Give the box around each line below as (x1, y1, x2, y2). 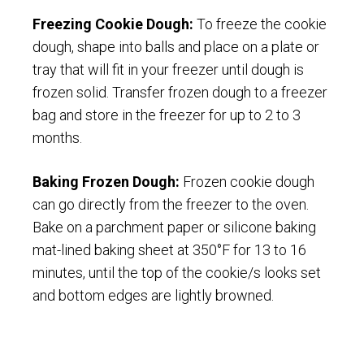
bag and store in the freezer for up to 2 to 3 (32, 106, 301, 123)
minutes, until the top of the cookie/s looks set (32, 263, 321, 281)
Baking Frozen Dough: (32, 172, 180, 190)
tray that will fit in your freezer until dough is (32, 60, 304, 78)
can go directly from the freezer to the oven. (32, 195, 309, 213)
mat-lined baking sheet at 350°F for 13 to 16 (32, 240, 306, 258)
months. (32, 128, 82, 146)
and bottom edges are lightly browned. (32, 286, 274, 304)
